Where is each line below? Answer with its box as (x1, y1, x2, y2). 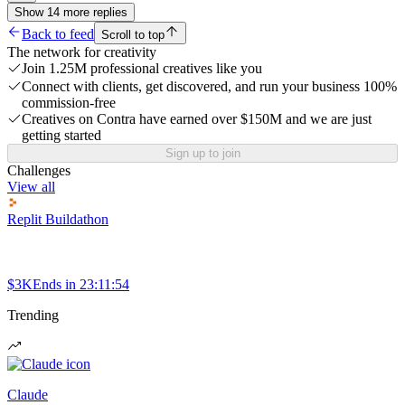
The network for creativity (7, 43, 156, 60)
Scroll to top (101, 27, 165, 42)
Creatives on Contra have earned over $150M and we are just (22, 110, 372, 127)
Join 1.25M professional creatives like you (22, 60, 262, 76)
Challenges (7, 162, 71, 178)
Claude (7, 386, 48, 402)
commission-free (22, 94, 116, 110)
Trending (7, 306, 59, 323)
